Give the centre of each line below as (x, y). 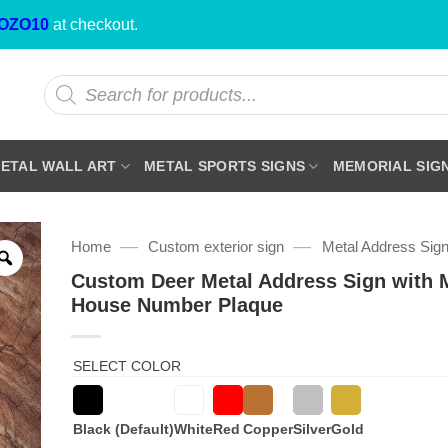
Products (73, 81)
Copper (267, 428)
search (65, 96)
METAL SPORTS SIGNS (225, 166)
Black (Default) (123, 428)
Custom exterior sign (216, 246)
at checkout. (93, 24)
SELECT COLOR (126, 365)
